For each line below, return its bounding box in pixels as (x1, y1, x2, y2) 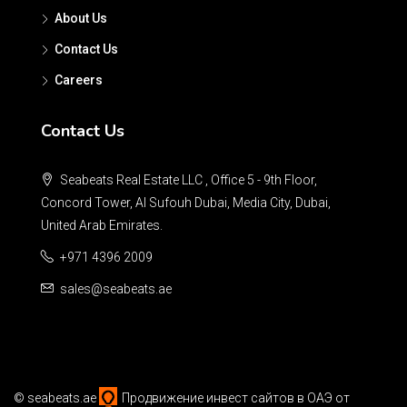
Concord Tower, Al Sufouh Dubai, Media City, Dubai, (41, 194, 331, 210)
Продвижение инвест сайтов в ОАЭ (122, 390, 333, 405)
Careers (55, 72, 103, 87)
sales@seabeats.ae (60, 281, 172, 296)
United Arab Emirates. (41, 217, 163, 233)
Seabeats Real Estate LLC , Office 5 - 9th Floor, (57, 172, 317, 187)
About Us (55, 10, 107, 25)
